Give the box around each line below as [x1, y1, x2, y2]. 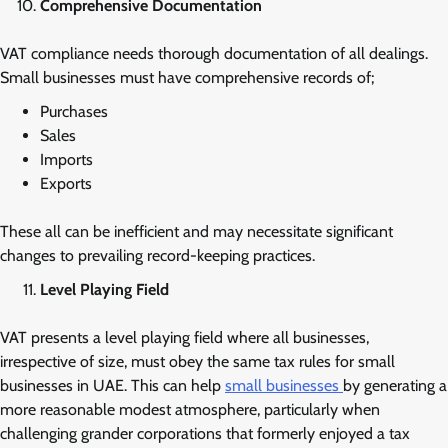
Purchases [40, 101, 108, 121]
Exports [40, 173, 92, 193]
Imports [40, 149, 93, 169]
